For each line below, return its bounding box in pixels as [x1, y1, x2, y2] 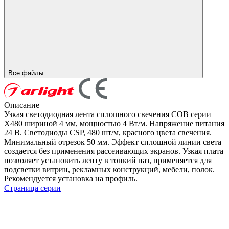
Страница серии [4, 183, 61, 192]
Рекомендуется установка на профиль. [4, 174, 138, 183]
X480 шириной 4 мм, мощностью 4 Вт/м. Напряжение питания [4, 119, 224, 128]
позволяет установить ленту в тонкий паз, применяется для [4, 155, 212, 165]
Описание [4, 100, 39, 109]
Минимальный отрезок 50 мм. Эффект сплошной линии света [4, 137, 221, 146]
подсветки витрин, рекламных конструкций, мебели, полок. [4, 165, 215, 174]
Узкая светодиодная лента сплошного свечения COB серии [4, 109, 211, 119]
